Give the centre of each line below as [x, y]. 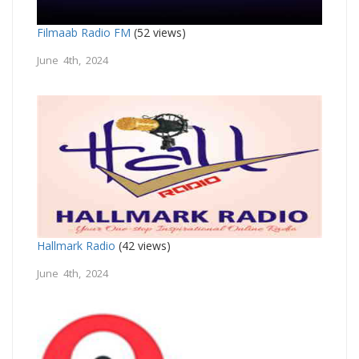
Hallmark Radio [76, 245]
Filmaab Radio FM [84, 32]
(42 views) [143, 245]
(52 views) [158, 32]
